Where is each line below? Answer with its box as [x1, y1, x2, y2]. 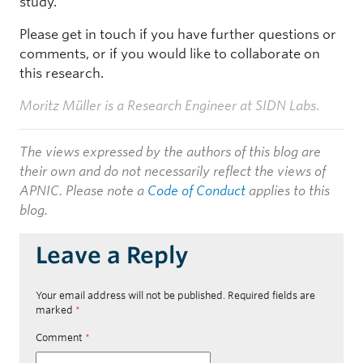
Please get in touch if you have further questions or [19, 27, 336, 43]
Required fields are [228, 289, 315, 302]
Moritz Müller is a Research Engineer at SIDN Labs [19, 98, 316, 114]
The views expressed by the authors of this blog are [19, 144, 321, 160]
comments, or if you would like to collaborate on [19, 46, 320, 62]
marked [36, 304, 75, 317]
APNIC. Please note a [19, 183, 147, 199]
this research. [19, 66, 104, 82]
